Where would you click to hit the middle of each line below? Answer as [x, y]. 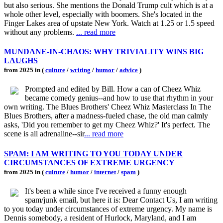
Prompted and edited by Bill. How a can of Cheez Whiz [113, 89]
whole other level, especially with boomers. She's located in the [103, 14]
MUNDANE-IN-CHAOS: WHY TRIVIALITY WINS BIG [104, 52]
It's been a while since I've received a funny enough [106, 191]
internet [105, 172]
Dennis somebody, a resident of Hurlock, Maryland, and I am [100, 218]
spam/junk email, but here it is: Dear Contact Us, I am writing [121, 200]
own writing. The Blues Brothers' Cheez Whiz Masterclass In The [108, 107]
